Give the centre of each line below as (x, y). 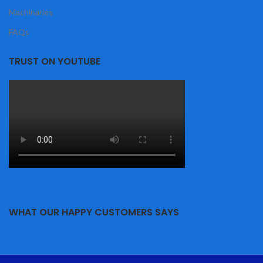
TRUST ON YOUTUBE (55, 61)
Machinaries (31, 12)
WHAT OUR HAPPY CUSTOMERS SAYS (94, 212)
